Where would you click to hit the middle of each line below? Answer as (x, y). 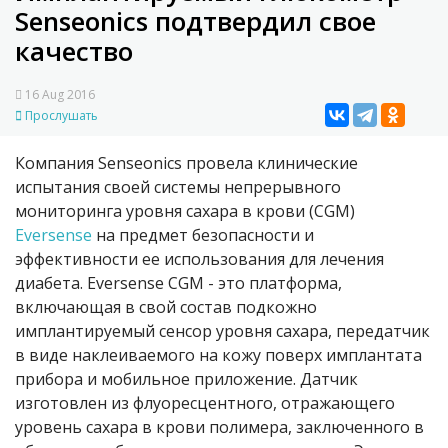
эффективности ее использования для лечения (199, 259)
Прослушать (60, 116)
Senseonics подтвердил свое (195, 21)
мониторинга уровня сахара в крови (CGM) (185, 211)
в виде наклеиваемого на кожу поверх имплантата (218, 355)
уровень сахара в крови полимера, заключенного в (219, 427)
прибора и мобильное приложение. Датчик (186, 379)
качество (74, 51)
